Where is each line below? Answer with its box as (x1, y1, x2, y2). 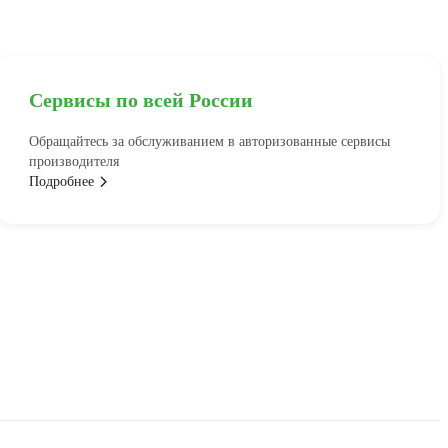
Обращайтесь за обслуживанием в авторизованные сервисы (29, 134, 391, 150)
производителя (29, 154, 120, 170)
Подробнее (29, 174, 95, 190)
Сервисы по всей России (29, 89, 254, 112)
